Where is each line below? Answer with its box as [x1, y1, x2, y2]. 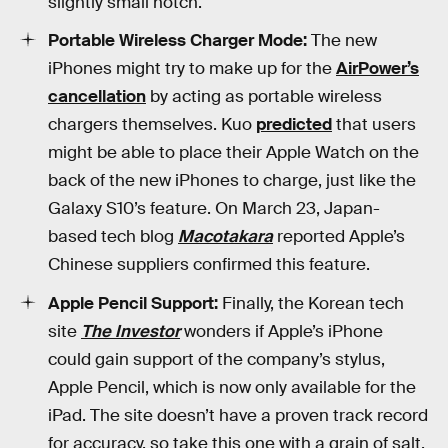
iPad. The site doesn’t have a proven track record [48, 405, 428, 427]
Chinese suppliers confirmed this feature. [48, 254, 370, 276]
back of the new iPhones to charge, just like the [48, 170, 416, 192]
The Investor [81, 321, 180, 343]
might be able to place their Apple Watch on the [48, 142, 419, 164]
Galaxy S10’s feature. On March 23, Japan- [48, 198, 380, 220]
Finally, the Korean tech [218, 293, 404, 315]
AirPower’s [336, 58, 419, 80]
